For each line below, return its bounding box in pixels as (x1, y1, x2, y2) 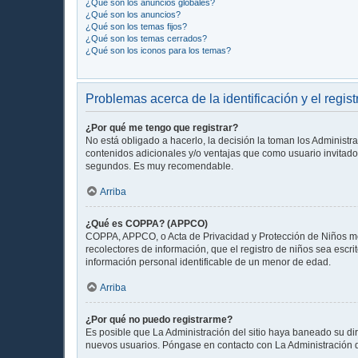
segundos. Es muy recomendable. (86, 160, 233, 172)
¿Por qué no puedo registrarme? (86, 313, 233, 325)
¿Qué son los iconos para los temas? (86, 45, 231, 55)
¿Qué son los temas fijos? (86, 21, 187, 31)
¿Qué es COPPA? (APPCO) (86, 217, 208, 229)
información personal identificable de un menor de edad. (86, 256, 331, 268)
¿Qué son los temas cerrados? (86, 33, 207, 43)
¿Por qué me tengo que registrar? (86, 121, 238, 133)
